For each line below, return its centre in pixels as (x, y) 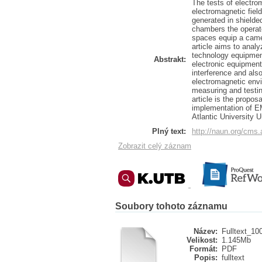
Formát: (204, 249)
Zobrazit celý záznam (155, 146)
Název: (206, 231)
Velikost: (202, 240)
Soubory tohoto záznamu (171, 206)
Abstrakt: (170, 59)
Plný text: (169, 131)
